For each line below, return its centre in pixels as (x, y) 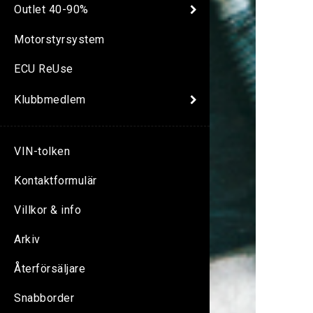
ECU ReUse (44, 69)
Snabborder (44, 298)
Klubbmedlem (50, 99)
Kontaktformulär (56, 181)
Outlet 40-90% (51, 9)
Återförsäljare (50, 269)
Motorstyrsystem (59, 40)
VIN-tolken (42, 152)
